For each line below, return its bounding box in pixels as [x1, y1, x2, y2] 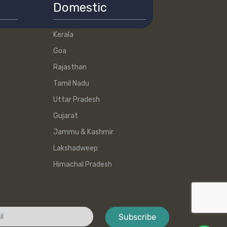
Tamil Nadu [53, 79, 89, 88]
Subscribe [119, 212, 156, 222]
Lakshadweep [53, 144, 98, 153]
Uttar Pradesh [53, 95, 100, 104]
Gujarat [53, 111, 78, 121]
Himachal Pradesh [53, 160, 112, 169]
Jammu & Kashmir [53, 128, 113, 137]
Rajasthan [53, 63, 87, 72]
